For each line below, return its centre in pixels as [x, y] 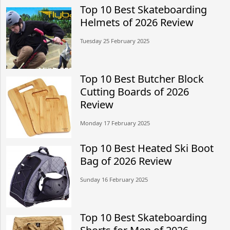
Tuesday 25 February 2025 [115, 41]
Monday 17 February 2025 [115, 123]
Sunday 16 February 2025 [114, 179]
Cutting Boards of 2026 [135, 91]
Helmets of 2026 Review [137, 22]
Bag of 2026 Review [126, 161]
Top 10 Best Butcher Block [142, 79]
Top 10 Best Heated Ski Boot [147, 148]
